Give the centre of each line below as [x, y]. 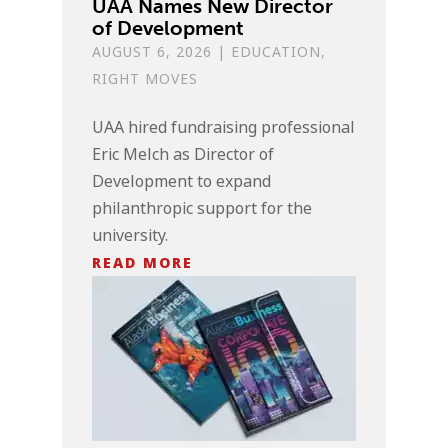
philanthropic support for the [202, 208]
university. [130, 235]
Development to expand [182, 181]
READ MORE [143, 262]
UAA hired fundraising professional [224, 127]
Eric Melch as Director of [183, 154]
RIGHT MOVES [145, 78]
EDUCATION [276, 51]
